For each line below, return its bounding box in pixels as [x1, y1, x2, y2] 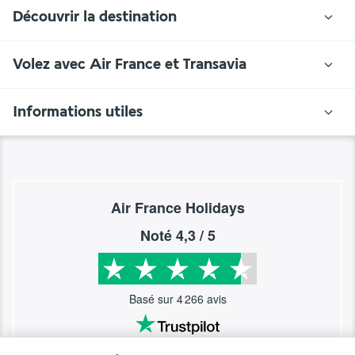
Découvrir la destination [13, 7, 177, 25]
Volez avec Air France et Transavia [13, 55, 246, 73]
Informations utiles [13, 102, 143, 120]
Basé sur [128, 290, 177, 307]
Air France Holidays [110, 197, 245, 218]
